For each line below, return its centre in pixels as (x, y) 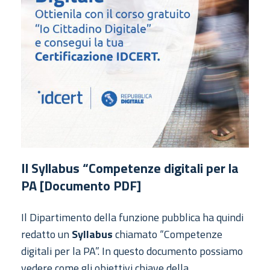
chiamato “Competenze (168, 234)
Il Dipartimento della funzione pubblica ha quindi (132, 217)
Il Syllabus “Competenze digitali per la (130, 168)
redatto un (46, 234)
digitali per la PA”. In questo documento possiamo (132, 251)
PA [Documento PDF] (81, 185)
